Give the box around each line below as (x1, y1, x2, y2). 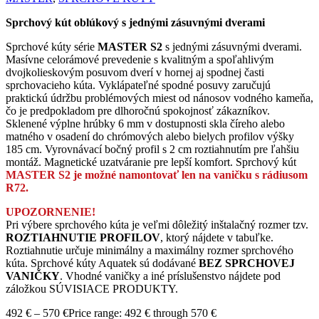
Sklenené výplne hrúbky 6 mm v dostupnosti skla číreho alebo (6, 117, 285, 130)
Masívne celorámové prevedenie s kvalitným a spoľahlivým (6, 53, 273, 66)
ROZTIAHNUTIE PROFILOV (6, 231, 160, 244)
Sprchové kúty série (6, 41, 98, 53)
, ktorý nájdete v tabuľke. (160, 231, 273, 244)
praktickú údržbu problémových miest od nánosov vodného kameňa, (6, 92, 313, 105)
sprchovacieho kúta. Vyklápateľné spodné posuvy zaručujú (6, 79, 271, 92)
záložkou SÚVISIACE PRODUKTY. (6, 283, 178, 296)
